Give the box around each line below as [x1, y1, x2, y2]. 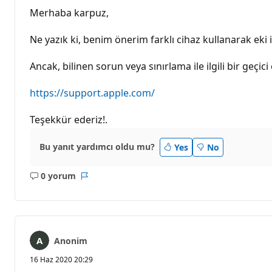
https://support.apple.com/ [30, 86, 155, 100]
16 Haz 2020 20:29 [30, 254, 93, 265]
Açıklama [52, 175, 91, 188]
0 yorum [40, 170, 76, 182]
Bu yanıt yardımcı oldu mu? [39, 141, 155, 153]
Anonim [54, 234, 87, 246]
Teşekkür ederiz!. [30, 112, 107, 126]
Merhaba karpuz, [30, 5, 109, 19]
